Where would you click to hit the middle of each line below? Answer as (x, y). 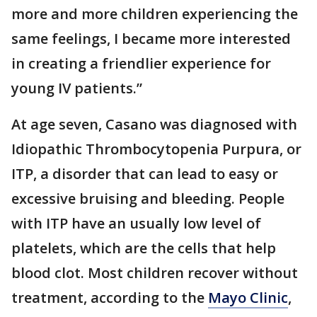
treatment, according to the (110, 298)
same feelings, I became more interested (151, 39)
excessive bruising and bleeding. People (148, 198)
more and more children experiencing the (155, 14)
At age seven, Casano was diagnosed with (154, 124)
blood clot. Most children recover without (155, 273)
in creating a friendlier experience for (141, 63)
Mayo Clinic (248, 298)
